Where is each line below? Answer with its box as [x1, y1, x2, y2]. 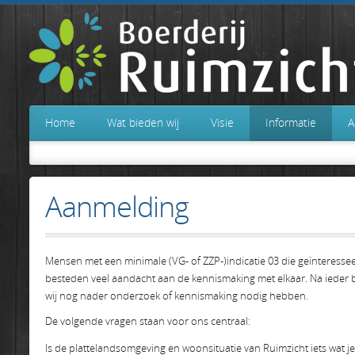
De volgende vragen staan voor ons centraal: [45, 314, 250, 328]
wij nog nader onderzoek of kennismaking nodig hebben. [45, 288, 308, 303]
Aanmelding [45, 187, 189, 226]
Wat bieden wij [107, 115, 179, 130]
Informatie [265, 115, 316, 130]
